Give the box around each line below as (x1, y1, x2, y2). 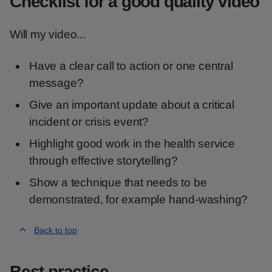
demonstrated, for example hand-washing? (29, 193, 248, 206)
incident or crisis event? (29, 115, 149, 128)
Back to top (34, 225, 77, 235)
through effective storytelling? (29, 154, 178, 167)
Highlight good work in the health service (29, 137, 235, 150)
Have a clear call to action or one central (29, 59, 233, 72)
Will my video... (10, 28, 86, 41)
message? (29, 76, 84, 89)
